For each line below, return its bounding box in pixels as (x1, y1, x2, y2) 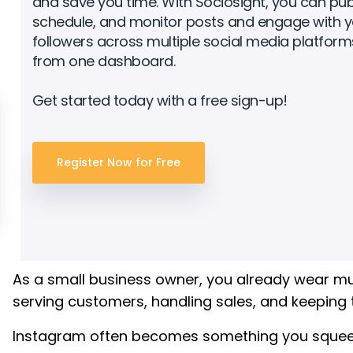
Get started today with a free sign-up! (32, 91, 288, 110)
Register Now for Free (56, 154, 180, 170)
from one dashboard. (32, 51, 176, 71)
